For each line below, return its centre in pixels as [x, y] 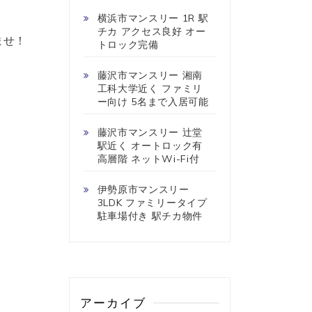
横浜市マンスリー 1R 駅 [153, 18]
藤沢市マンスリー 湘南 [150, 75]
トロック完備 [128, 44]
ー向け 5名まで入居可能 [153, 101]
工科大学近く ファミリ [150, 88]
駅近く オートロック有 [150, 145]
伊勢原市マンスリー [143, 189]
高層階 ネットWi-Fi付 [148, 158]
